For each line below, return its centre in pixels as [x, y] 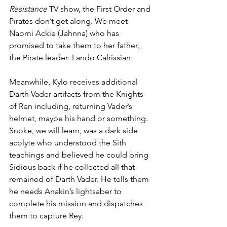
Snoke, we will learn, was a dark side [74, 130]
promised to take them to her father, [75, 45]
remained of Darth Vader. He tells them [80, 179]
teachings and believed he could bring [80, 155]
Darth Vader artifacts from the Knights [77, 94]
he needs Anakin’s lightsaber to [66, 191]
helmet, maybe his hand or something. [80, 118]
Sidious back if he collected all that [73, 167]
